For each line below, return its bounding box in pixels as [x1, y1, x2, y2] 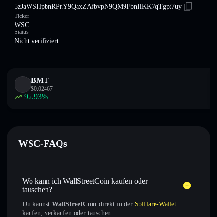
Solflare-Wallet [135, 201, 176, 208]
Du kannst [22, 201, 52, 208]
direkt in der [97, 201, 135, 208]
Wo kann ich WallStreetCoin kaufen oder [22, 177, 148, 185]
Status [15, 29, 29, 35]
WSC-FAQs [18, 138, 67, 149]
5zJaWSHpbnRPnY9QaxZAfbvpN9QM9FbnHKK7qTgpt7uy [15, 3, 182, 10]
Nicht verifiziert [15, 37, 59, 45]
